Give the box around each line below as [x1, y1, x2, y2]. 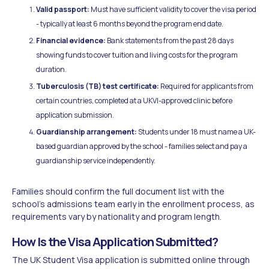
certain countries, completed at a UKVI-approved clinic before [36, 95, 232, 106]
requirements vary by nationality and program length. [12, 210, 222, 222]
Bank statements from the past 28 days [106, 35, 234, 46]
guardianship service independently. [36, 155, 156, 166]
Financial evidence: [36, 35, 106, 46]
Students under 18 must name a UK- [137, 126, 256, 137]
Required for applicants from [159, 80, 253, 91]
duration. [36, 64, 67, 74]
